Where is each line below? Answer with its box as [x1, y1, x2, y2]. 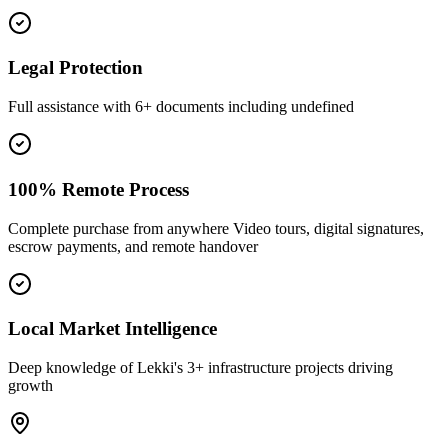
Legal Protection [8, 57, 143, 79]
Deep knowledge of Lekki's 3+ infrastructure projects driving [8, 359, 393, 376]
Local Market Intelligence [8, 318, 217, 340]
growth [8, 377, 53, 394]
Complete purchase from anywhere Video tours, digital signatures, [8, 219, 424, 237]
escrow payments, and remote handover [8, 237, 258, 255]
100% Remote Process [8, 178, 189, 200]
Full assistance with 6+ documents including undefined [8, 98, 354, 116]
